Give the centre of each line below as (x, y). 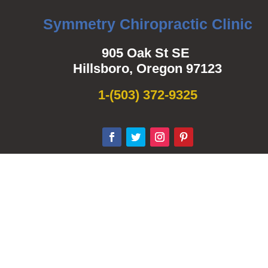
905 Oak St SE (148, 53)
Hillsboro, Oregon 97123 (148, 69)
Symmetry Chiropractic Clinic (147, 24)
